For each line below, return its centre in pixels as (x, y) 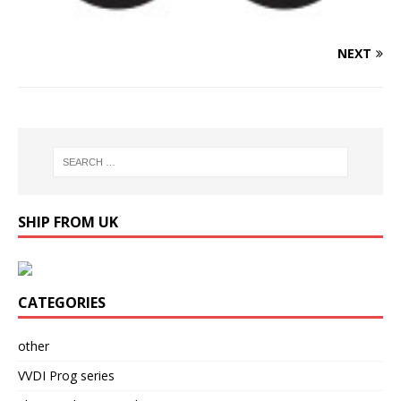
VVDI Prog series (66, 375)
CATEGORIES (62, 302)
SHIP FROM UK (68, 222)
